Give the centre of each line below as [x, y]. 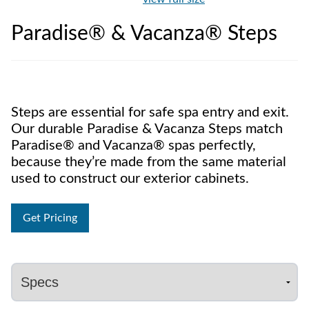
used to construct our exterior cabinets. [130, 179]
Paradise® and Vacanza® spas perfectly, [133, 146]
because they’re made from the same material [149, 162]
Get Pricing [50, 218]
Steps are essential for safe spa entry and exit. [150, 112]
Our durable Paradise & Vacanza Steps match [147, 129]
